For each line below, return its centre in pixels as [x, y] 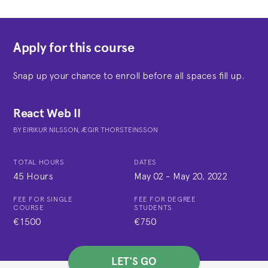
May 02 [149, 175]
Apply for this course [74, 48]
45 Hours [33, 175]
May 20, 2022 [200, 175]
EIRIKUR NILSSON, [52, 130]
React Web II [47, 113]
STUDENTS [153, 207]
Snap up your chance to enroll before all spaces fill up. [129, 75]
